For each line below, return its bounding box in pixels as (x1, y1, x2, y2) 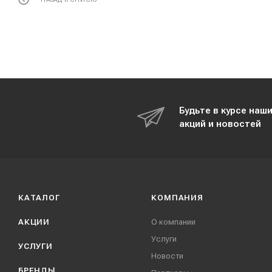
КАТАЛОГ (18, 193, 60, 202)
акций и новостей (179, 118, 261, 129)
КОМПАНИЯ (151, 193, 203, 202)
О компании (151, 217, 196, 226)
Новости (151, 251, 184, 260)
